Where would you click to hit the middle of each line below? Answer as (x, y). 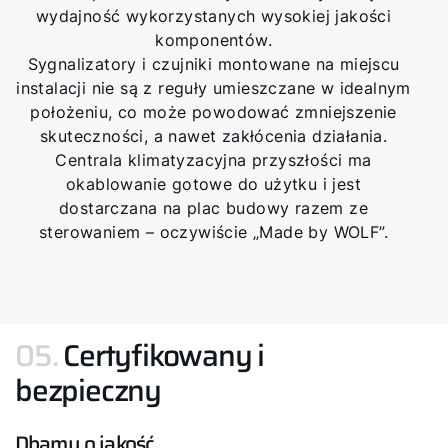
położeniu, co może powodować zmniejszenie (213, 111)
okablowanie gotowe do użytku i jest (214, 183)
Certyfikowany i (164, 355)
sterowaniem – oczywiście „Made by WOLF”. (214, 231)
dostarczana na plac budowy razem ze (214, 207)
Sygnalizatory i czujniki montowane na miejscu (213, 63)
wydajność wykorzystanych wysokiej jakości (213, 15)
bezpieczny (88, 390)
